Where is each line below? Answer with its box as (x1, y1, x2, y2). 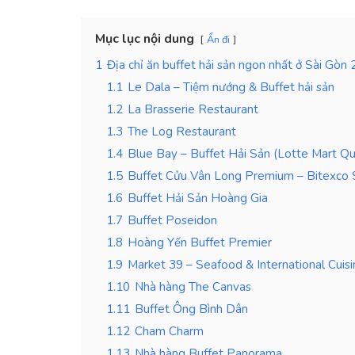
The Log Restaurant (128, 123, 236, 139)
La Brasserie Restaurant (128, 101, 258, 117)
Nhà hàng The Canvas (135, 278, 251, 295)
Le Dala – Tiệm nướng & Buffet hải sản (128, 78, 334, 95)
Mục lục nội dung (95, 29, 194, 48)
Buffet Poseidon (128, 212, 217, 228)
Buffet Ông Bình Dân (135, 300, 248, 317)
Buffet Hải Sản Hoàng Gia (128, 189, 268, 206)
